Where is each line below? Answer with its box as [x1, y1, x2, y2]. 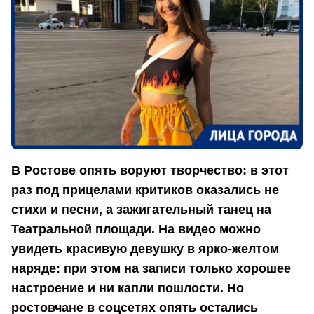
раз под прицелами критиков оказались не [11, 183, 279, 198]
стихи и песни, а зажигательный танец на [11, 203, 271, 217]
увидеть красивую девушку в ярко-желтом [11, 242, 279, 257]
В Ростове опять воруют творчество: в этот [11, 163, 289, 178]
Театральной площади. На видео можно [11, 222, 261, 237]
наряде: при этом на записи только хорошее [11, 261, 291, 276]
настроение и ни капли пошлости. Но [11, 281, 244, 296]
